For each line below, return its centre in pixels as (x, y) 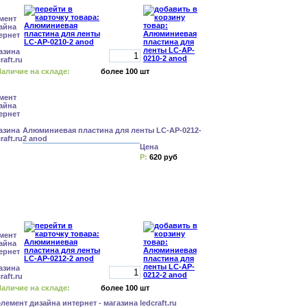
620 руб (163, 157)
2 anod (35, 138)
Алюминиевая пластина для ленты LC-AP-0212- (112, 130)
